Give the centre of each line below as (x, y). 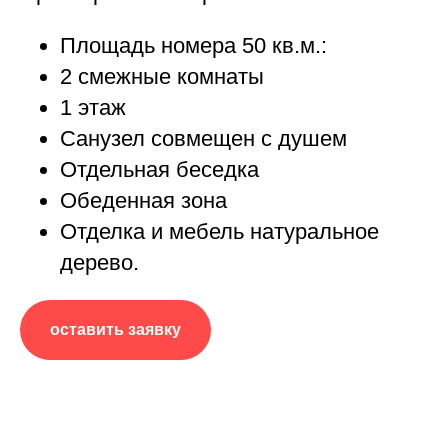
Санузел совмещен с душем (203, 138)
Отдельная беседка (159, 169)
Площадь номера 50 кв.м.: (193, 45)
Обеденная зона (143, 200)
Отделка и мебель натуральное (219, 231)
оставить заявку (115, 329)
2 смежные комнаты (162, 76)
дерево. (99, 262)
